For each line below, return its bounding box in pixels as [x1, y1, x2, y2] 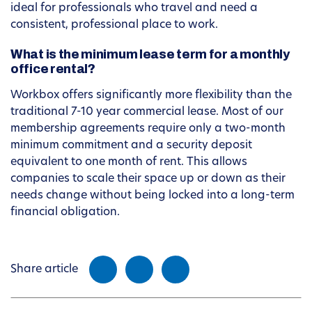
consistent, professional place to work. [10, 19, 218, 31]
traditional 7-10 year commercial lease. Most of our [10, 107, 283, 118]
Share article [10, 264, 78, 276]
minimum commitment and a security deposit [10, 140, 252, 152]
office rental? [10, 62, 95, 77]
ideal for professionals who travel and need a [10, 3, 258, 15]
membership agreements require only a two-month [10, 123, 286, 135]
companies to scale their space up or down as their [10, 173, 286, 185]
